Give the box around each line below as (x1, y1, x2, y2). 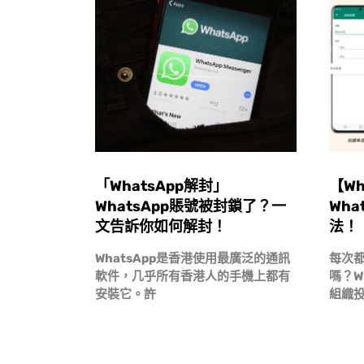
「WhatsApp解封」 (95, 177, 227, 195)
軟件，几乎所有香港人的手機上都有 (95, 269, 290, 284)
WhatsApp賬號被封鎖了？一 (95, 197, 286, 215)
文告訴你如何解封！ (95, 218, 227, 236)
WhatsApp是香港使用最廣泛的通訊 (95, 251, 290, 266)
